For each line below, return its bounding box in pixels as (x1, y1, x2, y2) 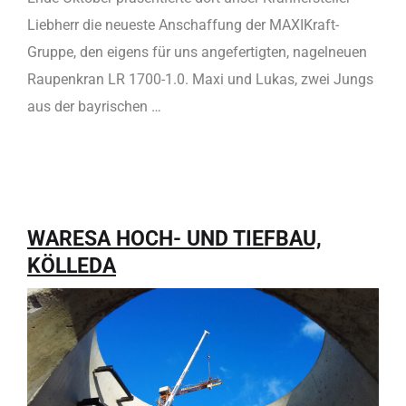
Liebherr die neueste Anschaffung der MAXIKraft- (27, 15, 339, 34)
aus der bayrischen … (27, 97, 161, 115)
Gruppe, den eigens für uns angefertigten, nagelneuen (27, 43, 367, 61)
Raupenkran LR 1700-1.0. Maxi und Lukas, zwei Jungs (27, 70, 373, 88)
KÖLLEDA (27, 252, 116, 278)
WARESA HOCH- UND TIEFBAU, (27, 225, 322, 251)
